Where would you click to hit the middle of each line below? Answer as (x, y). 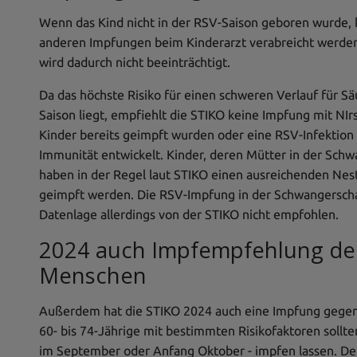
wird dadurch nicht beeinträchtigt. (135, 62)
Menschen (93, 275)
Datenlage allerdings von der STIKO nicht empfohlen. (189, 214)
